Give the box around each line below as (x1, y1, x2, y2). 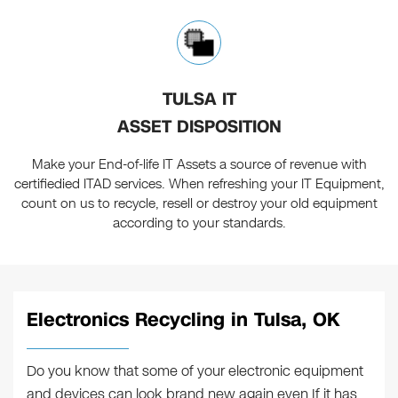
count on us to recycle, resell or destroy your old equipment (20, 194, 378, 212)
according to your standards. (112, 213, 286, 232)
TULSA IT (162, 86, 236, 111)
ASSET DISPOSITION (116, 114, 282, 139)
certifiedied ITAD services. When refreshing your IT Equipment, (13, 174, 385, 193)
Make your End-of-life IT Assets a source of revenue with (31, 155, 367, 173)
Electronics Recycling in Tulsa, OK (27, 306, 339, 333)
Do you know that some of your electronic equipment (27, 360, 363, 381)
